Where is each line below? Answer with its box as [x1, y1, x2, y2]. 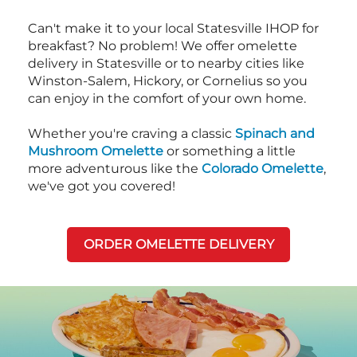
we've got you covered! [28, 178, 175, 194]
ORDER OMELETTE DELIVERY [83, 237, 274, 253]
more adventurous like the [28, 161, 202, 177]
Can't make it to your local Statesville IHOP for [28, 21, 319, 37]
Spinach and [235, 126, 315, 142]
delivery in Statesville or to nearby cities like [28, 56, 304, 72]
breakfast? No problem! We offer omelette [28, 38, 297, 54]
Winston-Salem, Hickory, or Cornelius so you [28, 73, 308, 89]
